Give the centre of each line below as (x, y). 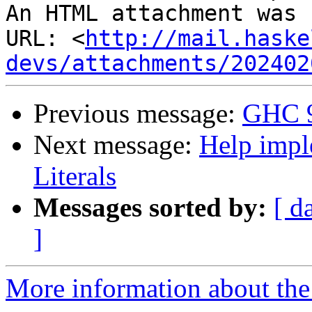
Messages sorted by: (150, 208)
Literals (75, 176)
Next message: (116, 145)
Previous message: (138, 114)
